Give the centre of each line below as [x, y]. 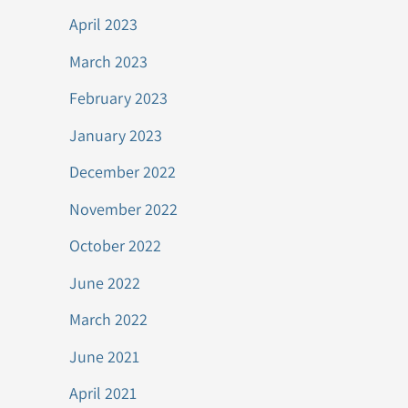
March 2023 [108, 61]
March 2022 [108, 319]
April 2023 [103, 24]
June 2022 [105, 282]
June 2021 [104, 356]
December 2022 [122, 172]
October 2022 [115, 245]
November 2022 [123, 209]
